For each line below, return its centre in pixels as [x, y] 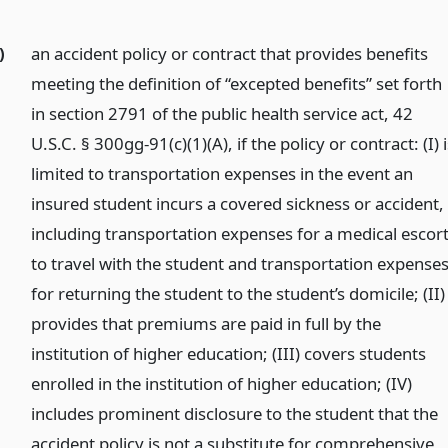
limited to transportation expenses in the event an [222, 174]
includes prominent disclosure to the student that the [235, 414]
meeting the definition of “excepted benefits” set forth [237, 84]
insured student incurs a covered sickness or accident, [238, 204]
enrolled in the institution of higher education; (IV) [222, 384]
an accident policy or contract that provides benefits [230, 54]
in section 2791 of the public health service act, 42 [222, 114]
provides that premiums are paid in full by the [206, 324]
